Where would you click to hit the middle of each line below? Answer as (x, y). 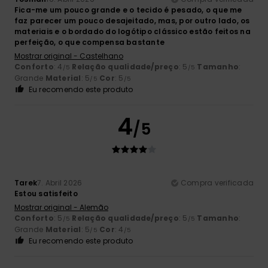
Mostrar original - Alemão (61, 207)
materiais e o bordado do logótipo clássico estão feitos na (133, 31)
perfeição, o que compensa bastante (90, 42)
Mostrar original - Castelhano (69, 56)
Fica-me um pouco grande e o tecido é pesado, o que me (128, 10)
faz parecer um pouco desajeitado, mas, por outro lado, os (132, 20)
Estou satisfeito (46, 193)
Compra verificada (217, 182)
